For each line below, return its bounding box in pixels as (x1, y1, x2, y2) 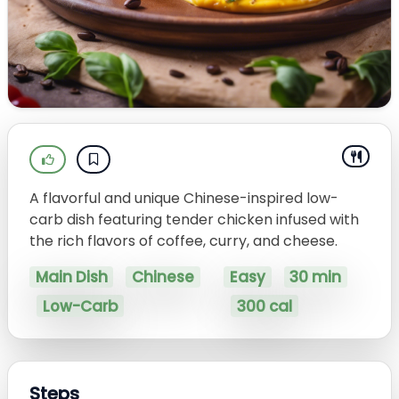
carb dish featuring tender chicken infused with (29, 209, 359, 230)
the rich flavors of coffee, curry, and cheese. (29, 231, 338, 251)
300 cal (236, 295, 292, 317)
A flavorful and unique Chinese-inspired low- (29, 188, 338, 208)
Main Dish (35, 266, 108, 289)
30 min (289, 266, 342, 289)
